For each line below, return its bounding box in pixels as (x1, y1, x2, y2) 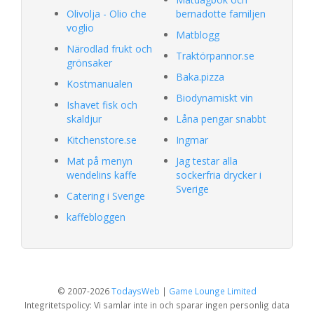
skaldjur (67, 111, 102, 125)
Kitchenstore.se (67, 132, 137, 146)
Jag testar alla (176, 153, 238, 168)
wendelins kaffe (67, 168, 137, 182)
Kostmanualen (67, 76, 132, 90)
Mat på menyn (67, 153, 132, 168)
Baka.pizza (176, 69, 224, 83)
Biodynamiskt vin (176, 90, 253, 104)
